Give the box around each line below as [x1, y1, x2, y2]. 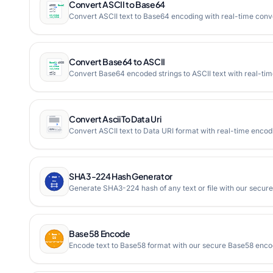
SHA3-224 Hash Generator [69, 171, 172, 182]
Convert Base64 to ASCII [69, 56, 165, 67]
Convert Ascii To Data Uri [69, 113, 161, 124]
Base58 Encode [69, 228, 130, 239]
